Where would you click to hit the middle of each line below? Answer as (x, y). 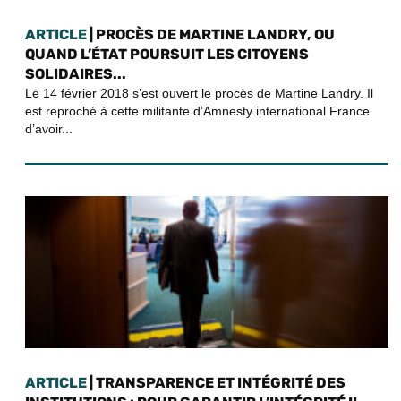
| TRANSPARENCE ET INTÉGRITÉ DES (216, 383)
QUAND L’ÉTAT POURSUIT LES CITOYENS (167, 55)
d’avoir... (49, 129)
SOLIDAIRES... (76, 74)
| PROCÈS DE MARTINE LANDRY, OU (211, 35)
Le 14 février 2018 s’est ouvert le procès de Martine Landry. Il (199, 94)
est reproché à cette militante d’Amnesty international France (197, 111)
